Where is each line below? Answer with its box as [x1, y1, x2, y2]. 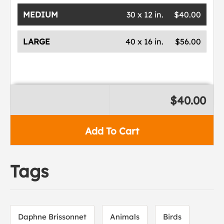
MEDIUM [23, 9, 58, 19]
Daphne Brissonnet [18, 212, 86, 221]
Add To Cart [85, 125, 139, 137]
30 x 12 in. [126, 9, 163, 19]
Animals [110, 212, 139, 221]
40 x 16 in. [125, 36, 163, 46]
